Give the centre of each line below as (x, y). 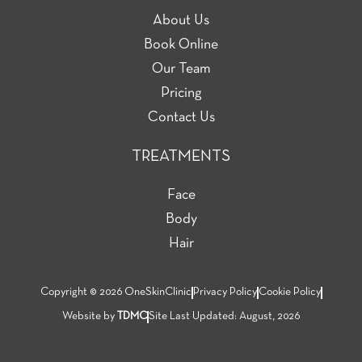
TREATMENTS (181, 157)
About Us (181, 21)
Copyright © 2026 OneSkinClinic (116, 292)
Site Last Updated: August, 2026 (224, 316)
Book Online (181, 45)
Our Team (181, 69)
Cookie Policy (289, 292)
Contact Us (181, 118)
